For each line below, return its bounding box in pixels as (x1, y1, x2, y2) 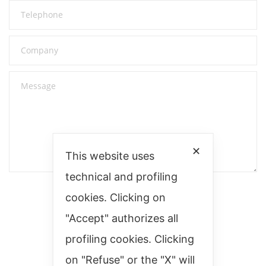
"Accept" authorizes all (65, 212, 178, 224)
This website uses (65, 150, 154, 162)
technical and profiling (65, 170, 178, 183)
